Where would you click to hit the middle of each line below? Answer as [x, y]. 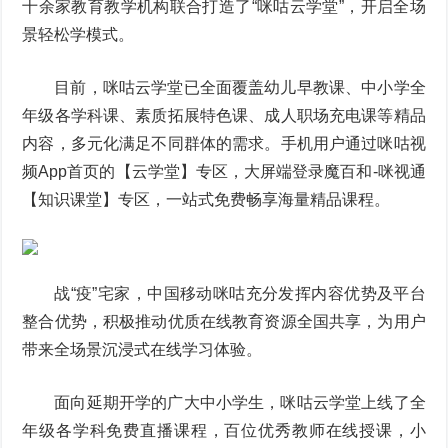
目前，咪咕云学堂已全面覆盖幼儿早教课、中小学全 [240, 87]
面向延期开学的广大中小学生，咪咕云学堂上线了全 [240, 402]
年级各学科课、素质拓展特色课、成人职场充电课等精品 [224, 115]
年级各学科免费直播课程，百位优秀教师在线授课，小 [224, 430]
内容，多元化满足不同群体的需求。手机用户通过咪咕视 [224, 143]
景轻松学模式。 [78, 34]
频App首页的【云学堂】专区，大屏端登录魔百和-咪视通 [224, 171]
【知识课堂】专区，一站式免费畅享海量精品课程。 [206, 199]
